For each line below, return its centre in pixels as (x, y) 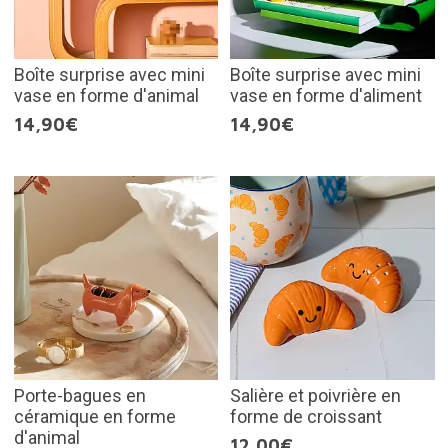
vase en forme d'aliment (326, 95)
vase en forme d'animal (106, 95)
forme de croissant (306, 416)
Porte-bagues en (79, 395)
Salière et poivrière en (315, 395)
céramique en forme (94, 416)
